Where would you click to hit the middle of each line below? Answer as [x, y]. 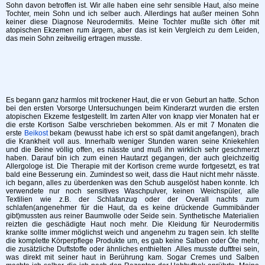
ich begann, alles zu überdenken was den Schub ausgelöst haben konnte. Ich [132, 182]
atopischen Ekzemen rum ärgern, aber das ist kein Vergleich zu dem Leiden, [132, 30]
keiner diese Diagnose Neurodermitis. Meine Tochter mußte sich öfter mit [132, 22]
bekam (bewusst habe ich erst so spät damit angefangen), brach [153, 133]
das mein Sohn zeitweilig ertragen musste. [74, 38]
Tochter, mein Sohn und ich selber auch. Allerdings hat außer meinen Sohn [132, 13]
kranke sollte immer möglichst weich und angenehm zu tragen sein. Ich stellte [132, 232]
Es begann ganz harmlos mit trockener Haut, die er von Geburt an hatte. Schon [132, 100]
